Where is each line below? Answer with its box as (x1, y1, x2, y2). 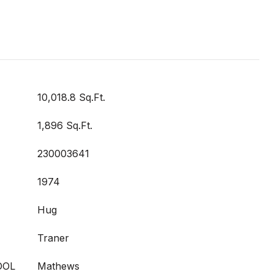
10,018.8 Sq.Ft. (37, 91, 105, 103)
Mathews (37, 259, 80, 272)
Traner (37, 231, 69, 244)
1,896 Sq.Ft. (37, 119, 92, 131)
